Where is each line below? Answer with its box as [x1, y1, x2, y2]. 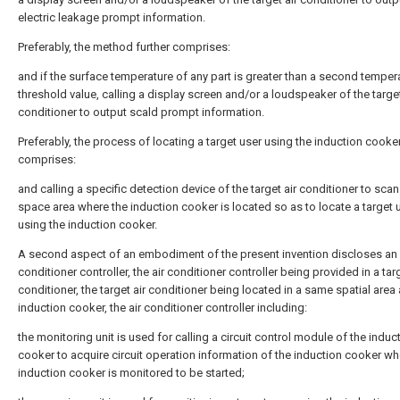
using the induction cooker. [18, 217, 157, 231]
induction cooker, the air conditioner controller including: [18, 300, 307, 314]
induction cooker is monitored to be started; [18, 365, 245, 379]
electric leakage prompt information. [18, 10, 205, 24]
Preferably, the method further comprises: [18, 39, 230, 54]
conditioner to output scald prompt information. [18, 104, 264, 119]
